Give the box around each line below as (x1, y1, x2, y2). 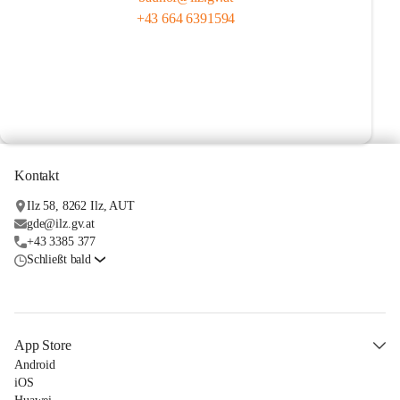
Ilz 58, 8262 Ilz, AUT (26, 199, 135, 212)
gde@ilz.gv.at (26, 217, 96, 230)
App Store (14, 337, 71, 353)
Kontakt (14, 168, 59, 183)
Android (14, 358, 56, 371)
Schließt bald (26, 253, 92, 266)
